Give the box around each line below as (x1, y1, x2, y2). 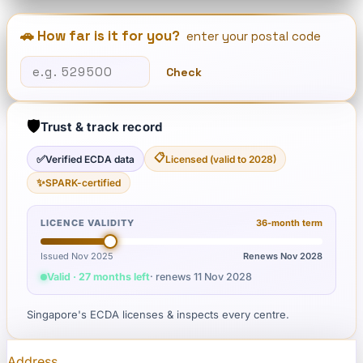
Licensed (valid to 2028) (165, 152, 276, 165)
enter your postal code (186, 28, 321, 44)
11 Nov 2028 (194, 271, 252, 283)
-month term (267, 217, 322, 228)
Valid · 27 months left (47, 271, 150, 283)
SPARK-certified (45, 177, 121, 189)
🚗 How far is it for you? (20, 27, 180, 45)
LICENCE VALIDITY (41, 217, 135, 228)
